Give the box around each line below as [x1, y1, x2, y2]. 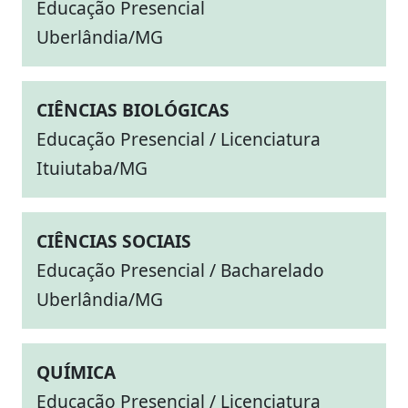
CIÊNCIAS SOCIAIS [36, 229, 191, 253]
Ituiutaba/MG [36, 156, 148, 180]
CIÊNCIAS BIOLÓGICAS [36, 97, 229, 122]
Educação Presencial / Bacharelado [36, 258, 324, 282]
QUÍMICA [36, 360, 116, 384]
